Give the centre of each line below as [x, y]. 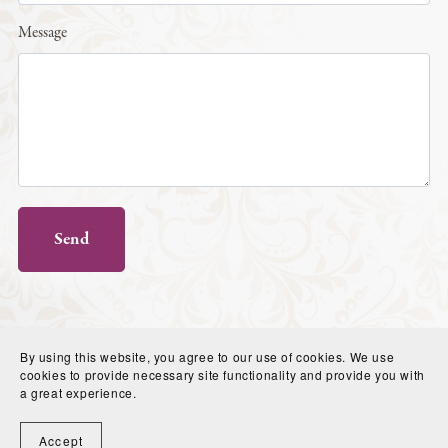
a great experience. [78, 392]
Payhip [110, 416]
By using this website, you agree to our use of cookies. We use [207, 356]
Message [42, 32]
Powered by [52, 416]
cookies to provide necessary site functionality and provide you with [222, 374]
